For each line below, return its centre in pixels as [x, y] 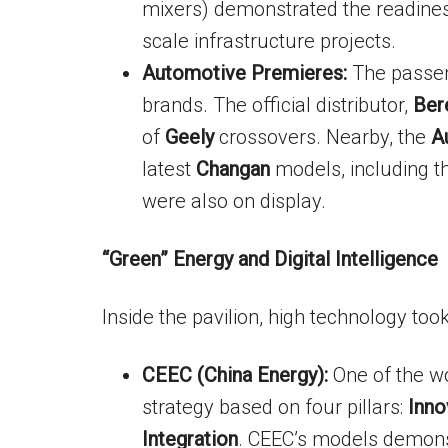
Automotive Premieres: [244, 73]
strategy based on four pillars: [275, 407]
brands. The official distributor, [277, 105]
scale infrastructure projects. [269, 41]
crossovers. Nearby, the [322, 137]
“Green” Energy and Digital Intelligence [270, 259]
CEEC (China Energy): [235, 375]
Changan [233, 169]
